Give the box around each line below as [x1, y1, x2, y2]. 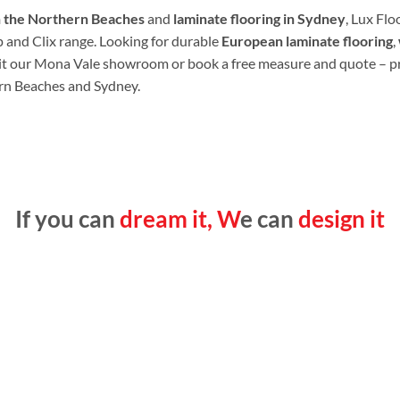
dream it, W [120, 204, 240, 232]
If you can [15, 204, 120, 232]
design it [298, 204, 385, 232]
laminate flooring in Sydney [173, 10, 346, 28]
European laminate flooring [221, 32, 393, 50]
